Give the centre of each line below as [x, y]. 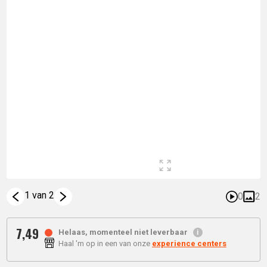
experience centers [189, 244]
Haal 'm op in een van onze [105, 244]
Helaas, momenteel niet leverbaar [123, 232]
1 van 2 [40, 195]
